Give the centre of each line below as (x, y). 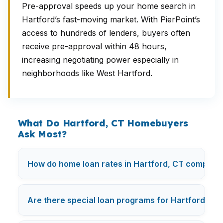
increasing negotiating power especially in (100, 60)
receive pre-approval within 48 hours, (94, 46)
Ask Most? (42, 134)
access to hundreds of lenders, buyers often (106, 33)
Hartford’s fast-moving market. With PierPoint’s (111, 19)
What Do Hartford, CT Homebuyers (103, 123)
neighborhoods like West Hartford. (87, 73)
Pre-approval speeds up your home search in (109, 6)
